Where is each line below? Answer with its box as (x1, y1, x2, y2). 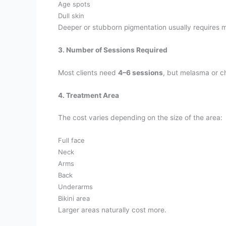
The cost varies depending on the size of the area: (58, 114, 223, 122)
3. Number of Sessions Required (58, 45, 168, 54)
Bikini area (58, 194, 90, 203)
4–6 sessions (118, 68, 163, 77)
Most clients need (58, 68, 119, 77)
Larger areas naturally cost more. (58, 206, 167, 214)
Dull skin (58, 11, 85, 20)
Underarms (58, 183, 93, 191)
